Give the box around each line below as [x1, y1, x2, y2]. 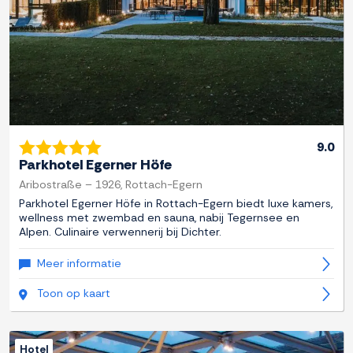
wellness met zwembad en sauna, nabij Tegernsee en [19, 210, 299, 225]
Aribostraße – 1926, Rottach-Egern [19, 177, 203, 192]
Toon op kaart [37, 286, 110, 301]
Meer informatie [37, 256, 121, 271]
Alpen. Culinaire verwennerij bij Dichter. [19, 225, 221, 240]
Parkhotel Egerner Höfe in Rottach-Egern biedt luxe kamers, [19, 196, 333, 211]
